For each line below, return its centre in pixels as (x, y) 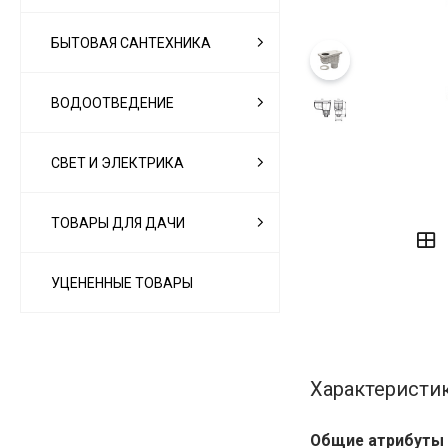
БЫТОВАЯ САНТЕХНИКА (131, 42)
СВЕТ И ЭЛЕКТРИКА (117, 162)
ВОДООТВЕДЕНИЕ (112, 102)
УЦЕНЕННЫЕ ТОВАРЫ (122, 282)
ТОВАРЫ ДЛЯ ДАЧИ (118, 222)
